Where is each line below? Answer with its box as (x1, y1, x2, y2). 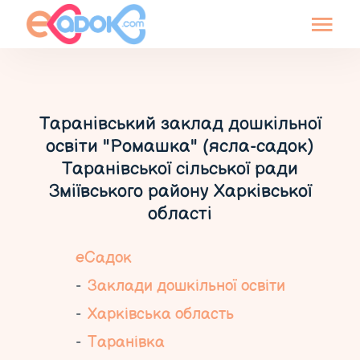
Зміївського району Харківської (48, 180, 312, 202)
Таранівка (87, 333, 165, 352)
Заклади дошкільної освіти (87, 276, 285, 296)
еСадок (75, 248, 132, 268)
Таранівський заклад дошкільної (39, 112, 321, 135)
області (148, 202, 212, 225)
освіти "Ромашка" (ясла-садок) (46, 135, 314, 157)
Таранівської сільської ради (62, 157, 298, 180)
